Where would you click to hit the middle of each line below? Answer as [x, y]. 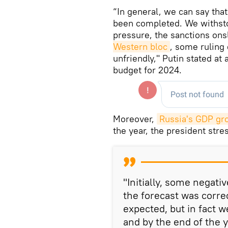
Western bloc [140, 46]
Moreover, [135, 119]
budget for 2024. [147, 70]
